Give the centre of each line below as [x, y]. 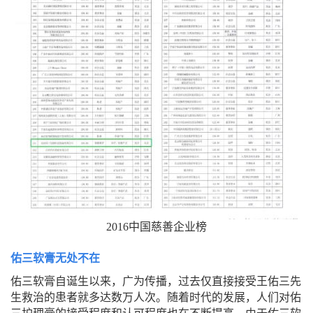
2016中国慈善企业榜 [156, 227]
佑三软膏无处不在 [55, 259]
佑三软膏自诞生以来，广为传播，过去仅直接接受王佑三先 [156, 282]
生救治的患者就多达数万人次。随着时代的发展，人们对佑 [156, 298]
